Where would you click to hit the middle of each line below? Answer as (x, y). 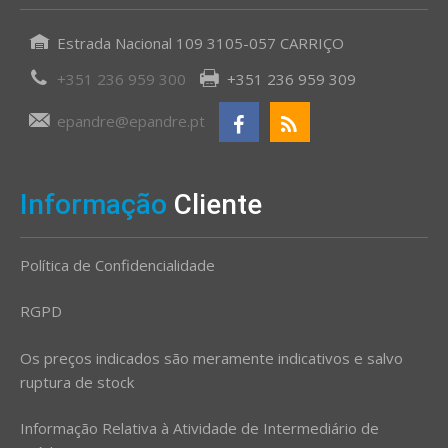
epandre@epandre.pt (131, 120)
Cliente (218, 204)
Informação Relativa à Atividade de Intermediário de (199, 428)
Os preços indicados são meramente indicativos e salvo (211, 357)
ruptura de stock (77, 381)
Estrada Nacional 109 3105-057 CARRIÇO (198, 42)
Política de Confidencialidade (117, 264)
